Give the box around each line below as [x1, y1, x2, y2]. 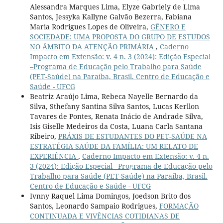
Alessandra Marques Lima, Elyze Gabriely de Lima [29, 1, 200, 11]
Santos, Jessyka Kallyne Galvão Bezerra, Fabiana [29, 11, 192, 21]
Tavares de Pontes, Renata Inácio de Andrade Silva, [29, 111, 203, 121]
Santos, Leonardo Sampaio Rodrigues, [29, 201, 159, 211]
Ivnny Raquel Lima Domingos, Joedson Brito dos [29, 191, 191, 201]
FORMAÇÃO [159, 201, 199, 211]
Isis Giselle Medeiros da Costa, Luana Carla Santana [29, 121, 203, 131]
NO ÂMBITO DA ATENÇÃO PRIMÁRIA [29, 41, 156, 51]
